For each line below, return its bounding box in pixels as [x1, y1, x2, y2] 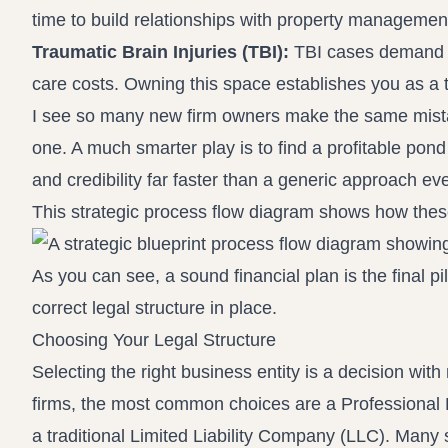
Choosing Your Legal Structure [32, 330, 276, 350]
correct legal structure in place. [32, 298, 277, 318]
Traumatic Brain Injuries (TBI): [32, 42, 289, 62]
